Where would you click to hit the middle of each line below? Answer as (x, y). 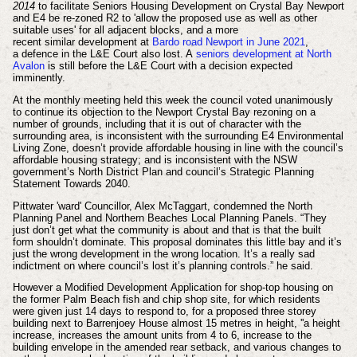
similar (59, 42)
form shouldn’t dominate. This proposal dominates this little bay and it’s (177, 241)
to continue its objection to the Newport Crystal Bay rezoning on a (164, 112)
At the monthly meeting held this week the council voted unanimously (173, 100)
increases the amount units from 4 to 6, (150, 335)
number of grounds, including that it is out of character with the (157, 124)
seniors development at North (263, 54)
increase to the (277, 335)
